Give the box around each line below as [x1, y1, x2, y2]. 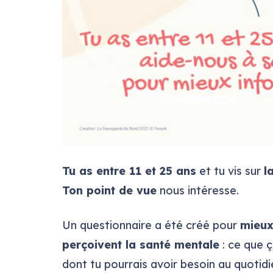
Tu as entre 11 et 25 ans [62, 163, 196, 178]
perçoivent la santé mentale [62, 238, 219, 252]
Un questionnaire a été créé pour [62, 218, 240, 233]
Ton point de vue [62, 183, 157, 197]
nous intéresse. [157, 183, 239, 197]
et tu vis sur [196, 163, 264, 178]
